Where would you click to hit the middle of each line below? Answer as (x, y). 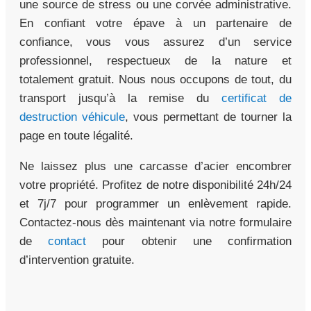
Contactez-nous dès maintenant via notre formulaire (155, 222)
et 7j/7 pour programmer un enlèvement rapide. (155, 203)
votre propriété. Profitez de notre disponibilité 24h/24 (155, 185)
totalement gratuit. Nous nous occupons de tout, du (155, 79)
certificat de (257, 98)
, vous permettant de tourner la (208, 117)
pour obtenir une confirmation (189, 241)
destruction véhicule (72, 117)
